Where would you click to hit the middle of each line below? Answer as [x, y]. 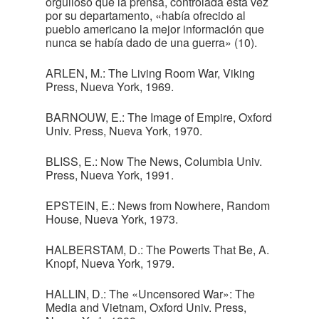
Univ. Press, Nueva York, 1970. [124, 131]
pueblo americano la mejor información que [155, 29]
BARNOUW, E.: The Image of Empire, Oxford [159, 117]
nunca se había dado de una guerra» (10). [151, 42]
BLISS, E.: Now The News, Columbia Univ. [154, 161]
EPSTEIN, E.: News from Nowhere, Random [158, 205]
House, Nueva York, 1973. [112, 219]
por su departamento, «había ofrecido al [146, 15]
